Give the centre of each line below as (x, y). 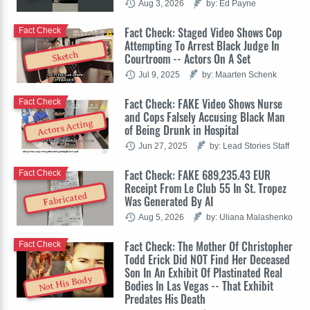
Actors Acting (65, 128)
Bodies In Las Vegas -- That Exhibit (199, 285)
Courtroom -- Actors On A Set (188, 58)
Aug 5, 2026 (161, 217)
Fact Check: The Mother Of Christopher (209, 246)
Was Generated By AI (169, 201)
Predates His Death (165, 299)
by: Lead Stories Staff (249, 145)
